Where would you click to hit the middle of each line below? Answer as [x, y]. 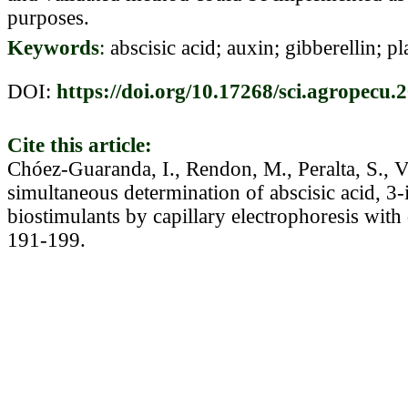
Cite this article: [80, 145]
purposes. [48, 17]
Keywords [53, 47]
